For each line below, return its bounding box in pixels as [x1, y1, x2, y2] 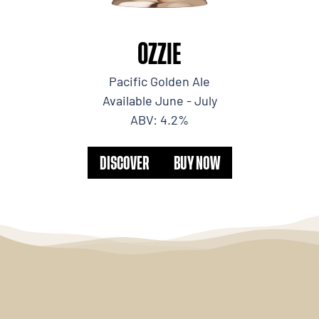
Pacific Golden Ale [109, 73, 210, 89]
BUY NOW [173, 152, 220, 174]
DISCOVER [99, 152, 150, 174]
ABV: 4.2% [130, 111, 189, 127]
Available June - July [102, 92, 217, 108]
